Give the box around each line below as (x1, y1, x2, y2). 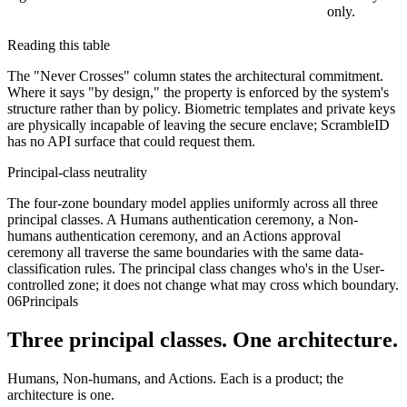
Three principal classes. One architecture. (7, 327, 398, 352)
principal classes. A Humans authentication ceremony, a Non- (7, 211, 358, 227)
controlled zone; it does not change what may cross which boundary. (7, 276, 399, 293)
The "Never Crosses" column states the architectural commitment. (7, 67, 383, 84)
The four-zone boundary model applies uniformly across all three (7, 194, 378, 211)
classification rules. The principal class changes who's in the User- (7, 260, 384, 276)
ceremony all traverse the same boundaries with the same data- (7, 243, 363, 260)
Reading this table (7, 36, 110, 53)
